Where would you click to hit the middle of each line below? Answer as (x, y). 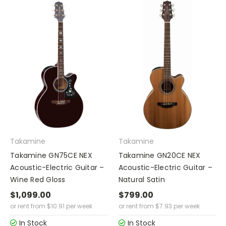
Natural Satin (142, 180)
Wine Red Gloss (38, 180)
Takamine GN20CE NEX (159, 156)
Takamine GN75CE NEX (51, 156)
